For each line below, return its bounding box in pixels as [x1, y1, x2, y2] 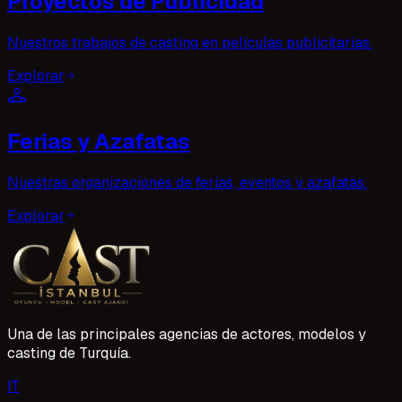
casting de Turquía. [7, 344, 131, 363]
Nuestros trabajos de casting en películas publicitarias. [7, 33, 372, 53]
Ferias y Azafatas [7, 127, 190, 156]
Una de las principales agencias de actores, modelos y [7, 325, 366, 345]
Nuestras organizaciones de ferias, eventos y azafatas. [7, 173, 367, 193]
